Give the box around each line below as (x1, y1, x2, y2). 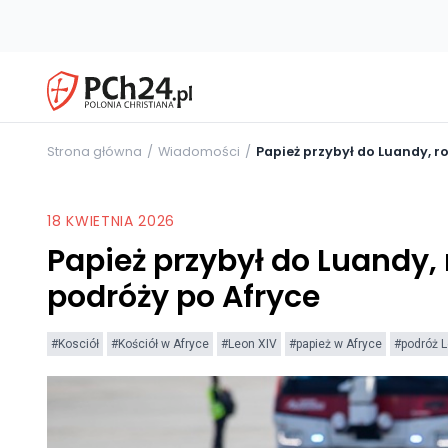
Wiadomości (158, 142, 240, 160)
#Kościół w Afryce (111, 336, 209, 351)
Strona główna (47, 142, 142, 160)
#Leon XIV (221, 336, 277, 351)
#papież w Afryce (289, 336, 382, 351)
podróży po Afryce (47, 275, 320, 318)
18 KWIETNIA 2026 (47, 210, 176, 231)
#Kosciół (51, 336, 99, 351)
